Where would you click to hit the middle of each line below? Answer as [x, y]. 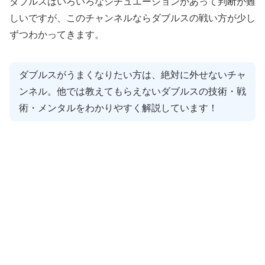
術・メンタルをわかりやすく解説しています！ [118, 108]
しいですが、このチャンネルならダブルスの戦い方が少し [132, 18]
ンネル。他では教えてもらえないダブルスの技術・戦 [132, 92]
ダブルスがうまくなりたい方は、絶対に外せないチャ [132, 75]
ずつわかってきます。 [57, 35]
